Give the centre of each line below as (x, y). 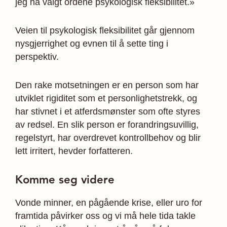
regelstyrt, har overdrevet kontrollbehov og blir (108, 138)
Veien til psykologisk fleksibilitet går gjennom (105, 30)
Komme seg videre (65, 179)
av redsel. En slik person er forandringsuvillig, (107, 124)
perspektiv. (37, 56)
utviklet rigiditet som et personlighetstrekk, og (106, 98)
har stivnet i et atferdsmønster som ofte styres (108, 111)
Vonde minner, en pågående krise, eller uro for (109, 202)
